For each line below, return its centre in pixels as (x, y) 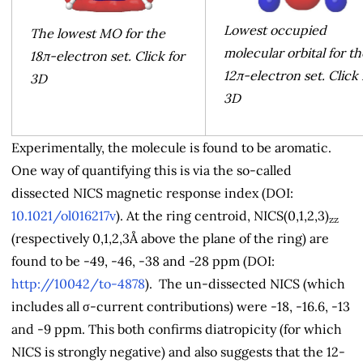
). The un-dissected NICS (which (245, 284)
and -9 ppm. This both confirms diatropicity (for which (177, 329)
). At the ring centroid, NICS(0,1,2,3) (222, 216)
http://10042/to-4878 (78, 284)
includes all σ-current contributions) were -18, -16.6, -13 (181, 307)
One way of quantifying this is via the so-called (152, 171)
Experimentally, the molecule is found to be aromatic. (171, 148)
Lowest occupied (275, 30)
